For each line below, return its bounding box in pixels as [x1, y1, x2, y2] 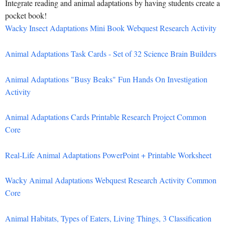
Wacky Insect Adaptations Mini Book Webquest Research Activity [5, 23, 216, 34]
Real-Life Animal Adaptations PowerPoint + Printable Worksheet [5, 149, 211, 160]
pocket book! [5, 10, 47, 21]
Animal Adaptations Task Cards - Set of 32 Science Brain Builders [5, 48, 216, 59]
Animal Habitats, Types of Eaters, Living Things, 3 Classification [5, 212, 211, 223]
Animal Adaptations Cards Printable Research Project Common [5, 111, 206, 123]
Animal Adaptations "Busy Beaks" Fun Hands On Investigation [5, 73, 207, 84]
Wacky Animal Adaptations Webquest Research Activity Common [5, 175, 216, 186]
